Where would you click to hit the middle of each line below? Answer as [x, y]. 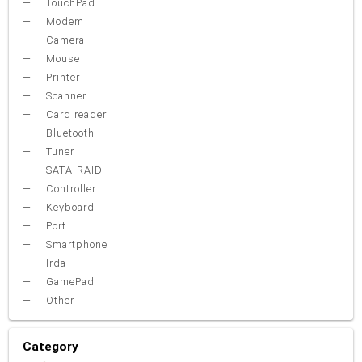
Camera [64, 40]
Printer [62, 78]
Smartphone [76, 245]
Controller [70, 189]
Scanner [65, 96]
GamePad [69, 282]
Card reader [75, 115]
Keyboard [69, 208]
